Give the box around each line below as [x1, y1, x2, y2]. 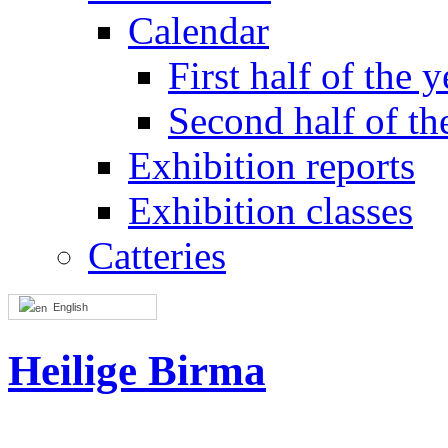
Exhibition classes [128, 188, 413, 232]
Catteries [88, 233, 226, 277]
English [47, 300, 88, 313]
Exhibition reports [128, 143, 415, 187]
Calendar [128, 8, 269, 52]
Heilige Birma [8, 346, 266, 394]
